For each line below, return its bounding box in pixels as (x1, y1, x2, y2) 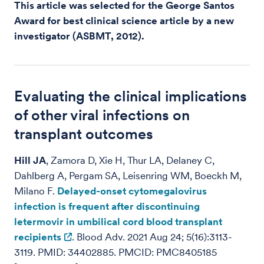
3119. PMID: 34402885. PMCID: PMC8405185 (14, 246, 217, 258)
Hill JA (14, 154, 46, 166)
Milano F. (14, 185, 57, 197)
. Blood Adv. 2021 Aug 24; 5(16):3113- (72, 231, 232, 243)
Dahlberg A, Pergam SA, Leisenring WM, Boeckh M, (14, 170, 242, 181)
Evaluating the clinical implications (14, 87, 247, 105)
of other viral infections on (14, 106, 190, 124)
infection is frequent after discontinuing (14, 200, 200, 212)
